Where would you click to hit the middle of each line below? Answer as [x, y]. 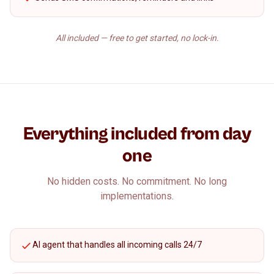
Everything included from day [137, 134]
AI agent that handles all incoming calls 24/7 [117, 245]
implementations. [137, 196]
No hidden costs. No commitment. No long [137, 181]
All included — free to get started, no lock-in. [137, 38]
